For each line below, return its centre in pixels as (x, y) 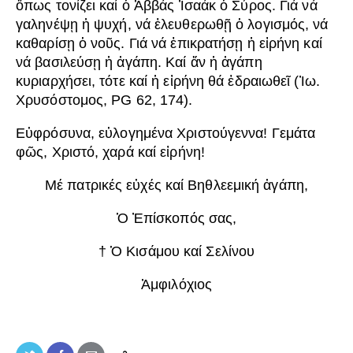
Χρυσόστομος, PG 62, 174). (104, 100)
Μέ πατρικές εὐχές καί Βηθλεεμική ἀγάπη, (176, 186)
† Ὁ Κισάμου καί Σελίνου (176, 252)
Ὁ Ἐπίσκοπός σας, (176, 219)
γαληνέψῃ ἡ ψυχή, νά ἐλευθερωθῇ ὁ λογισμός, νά (172, 25)
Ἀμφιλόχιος (176, 285)
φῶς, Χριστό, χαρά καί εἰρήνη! (110, 152)
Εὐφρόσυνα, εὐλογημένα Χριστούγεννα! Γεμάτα (166, 134)
